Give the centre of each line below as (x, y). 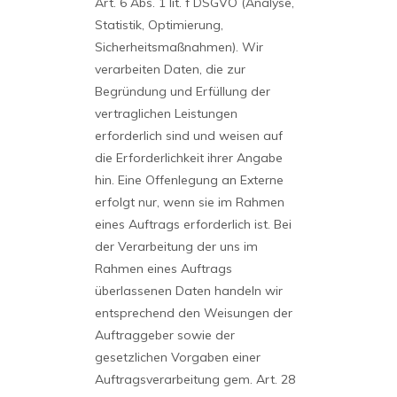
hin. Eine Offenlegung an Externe (189, 180)
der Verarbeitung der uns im (176, 246)
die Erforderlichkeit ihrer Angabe (188, 158)
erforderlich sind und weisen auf (188, 136)
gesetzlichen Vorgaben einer (177, 357)
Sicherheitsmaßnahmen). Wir (179, 47)
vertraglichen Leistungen (166, 113)
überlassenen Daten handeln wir (188, 291)
